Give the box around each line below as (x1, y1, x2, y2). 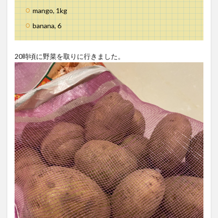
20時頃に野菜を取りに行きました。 (15, 52, 125, 60)
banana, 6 (33, 21, 61, 30)
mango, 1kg (33, 6, 67, 15)
